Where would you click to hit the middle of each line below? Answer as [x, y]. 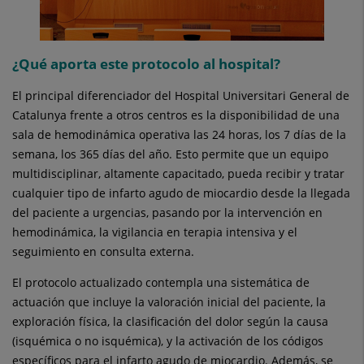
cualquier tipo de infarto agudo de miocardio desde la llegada [181, 193]
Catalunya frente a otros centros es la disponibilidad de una [176, 115]
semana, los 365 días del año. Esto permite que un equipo [170, 154]
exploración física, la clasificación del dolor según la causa [170, 321]
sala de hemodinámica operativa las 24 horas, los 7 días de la [179, 134]
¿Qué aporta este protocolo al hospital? [146, 63]
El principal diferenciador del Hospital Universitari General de [181, 95]
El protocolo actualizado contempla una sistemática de [161, 282]
